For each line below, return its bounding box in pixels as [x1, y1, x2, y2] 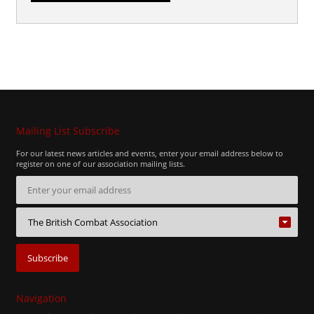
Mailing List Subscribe [16, 124, 121, 138]
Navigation [16, 292, 67, 306]
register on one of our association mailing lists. [16, 158, 186, 170]
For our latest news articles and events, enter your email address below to [16, 148, 284, 159]
